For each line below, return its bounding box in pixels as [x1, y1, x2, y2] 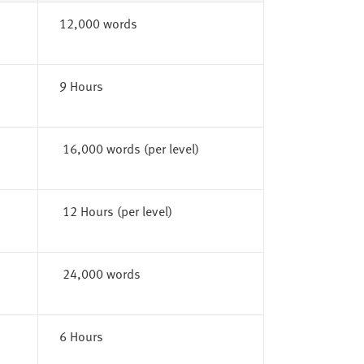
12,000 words [58, 13, 137, 32]
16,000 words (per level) [62, 138, 199, 157]
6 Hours [58, 326, 103, 344]
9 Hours [58, 76, 103, 94]
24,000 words [62, 263, 141, 282]
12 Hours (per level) [62, 201, 172, 219]
